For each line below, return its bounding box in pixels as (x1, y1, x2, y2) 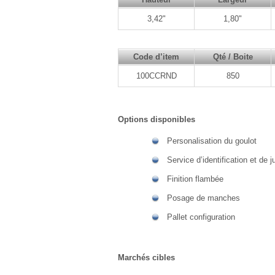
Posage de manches (167, 193, 240, 203)
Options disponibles (118, 115, 195, 124)
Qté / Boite (212, 52, 253, 61)
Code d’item (133, 52, 179, 61)
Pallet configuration (167, 212, 235, 222)
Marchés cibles (118, 253, 175, 262)
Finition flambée (167, 174, 223, 184)
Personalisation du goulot (167, 136, 257, 145)
